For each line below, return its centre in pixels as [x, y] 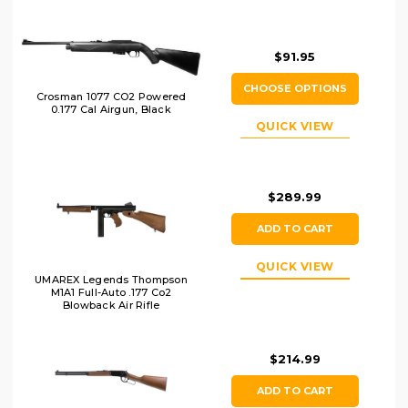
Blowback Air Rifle [111, 306]
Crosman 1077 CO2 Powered [111, 96]
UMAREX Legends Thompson [111, 280]
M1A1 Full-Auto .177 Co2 [111, 293]
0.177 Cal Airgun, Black [111, 109]
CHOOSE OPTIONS [295, 88]
